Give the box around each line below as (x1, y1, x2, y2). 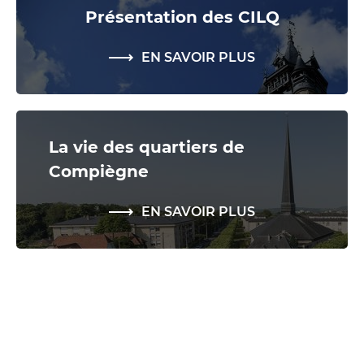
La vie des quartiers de (49, 136, 245, 157)
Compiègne (49, 161, 149, 181)
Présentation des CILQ (84, 6, 279, 27)
